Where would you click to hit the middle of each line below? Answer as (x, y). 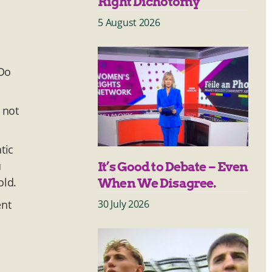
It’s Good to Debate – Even (173, 166)
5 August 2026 (129, 22)
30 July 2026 (124, 204)
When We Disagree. (158, 183)
